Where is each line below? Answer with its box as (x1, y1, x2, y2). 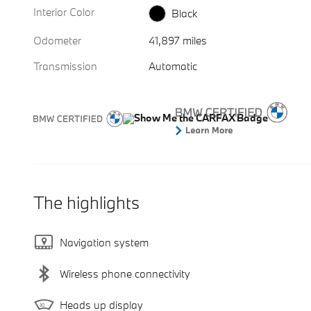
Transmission (33, 58, 97, 73)
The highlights (33, 190, 140, 214)
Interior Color (33, 5, 94, 19)
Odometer (33, 33, 81, 47)
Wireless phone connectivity (60, 267, 190, 281)
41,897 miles (149, 33, 208, 47)
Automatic (149, 58, 198, 73)
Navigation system (60, 235, 149, 250)
